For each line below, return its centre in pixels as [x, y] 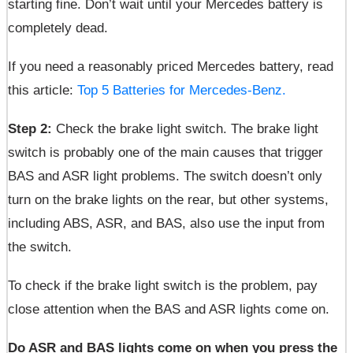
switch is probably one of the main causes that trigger [165, 152]
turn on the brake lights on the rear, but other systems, [168, 200]
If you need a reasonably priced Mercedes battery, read [171, 67]
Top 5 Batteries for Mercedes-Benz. [182, 90]
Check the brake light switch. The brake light [185, 129]
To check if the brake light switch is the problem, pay [163, 286]
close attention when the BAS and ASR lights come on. [169, 309]
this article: [43, 90]
